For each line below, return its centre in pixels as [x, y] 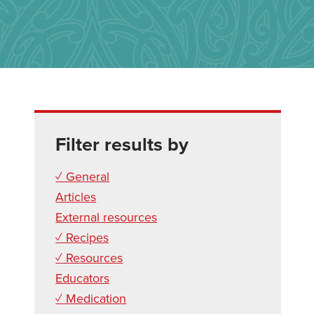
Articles [76, 197]
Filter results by [122, 145]
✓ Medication [91, 299]
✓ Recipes [82, 238]
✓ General [83, 177]
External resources [107, 217]
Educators [83, 278]
